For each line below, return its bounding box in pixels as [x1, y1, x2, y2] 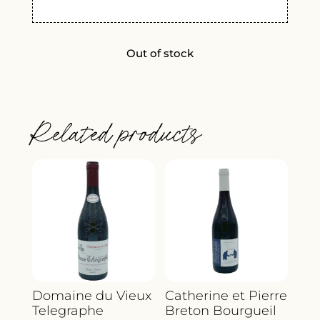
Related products [31, 113, 199, 153]
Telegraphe [31, 302, 104, 319]
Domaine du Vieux [31, 287, 151, 304]
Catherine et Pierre [165, 287, 288, 304]
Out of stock [126, 46, 194, 60]
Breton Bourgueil [165, 302, 277, 319]
